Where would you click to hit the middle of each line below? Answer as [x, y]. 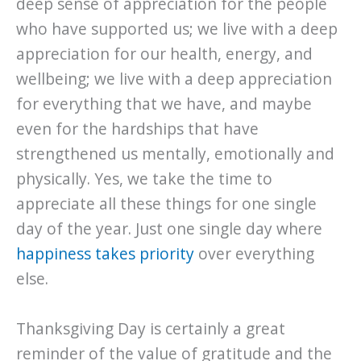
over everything [254, 254]
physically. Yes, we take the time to [144, 179]
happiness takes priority [105, 254]
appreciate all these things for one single [166, 204]
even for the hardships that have [137, 129]
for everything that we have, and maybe [164, 104]
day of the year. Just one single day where [169, 229]
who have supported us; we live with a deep [177, 29]
